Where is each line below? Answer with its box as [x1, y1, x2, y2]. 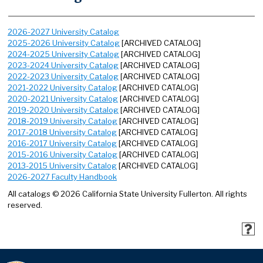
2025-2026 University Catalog [8, 38, 120, 48]
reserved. [8, 200, 42, 210]
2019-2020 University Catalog [8, 105, 119, 114]
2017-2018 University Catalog [8, 127, 117, 137]
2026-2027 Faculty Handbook [8, 172, 117, 181]
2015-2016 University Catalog [8, 150, 117, 159]
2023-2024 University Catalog [8, 60, 119, 70]
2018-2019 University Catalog [8, 116, 117, 126]
